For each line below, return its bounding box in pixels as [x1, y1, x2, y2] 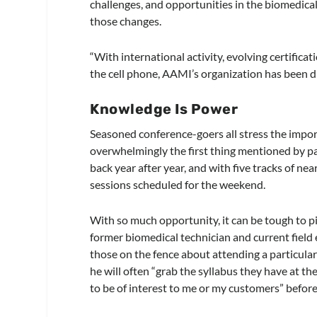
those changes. [90, 14, 162, 28]
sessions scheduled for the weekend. [90, 178, 266, 192]
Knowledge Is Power [90, 100, 238, 118]
